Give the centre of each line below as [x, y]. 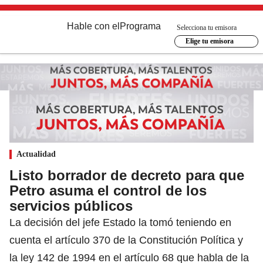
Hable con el [93, 26]
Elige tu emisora [209, 41]
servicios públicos [71, 205]
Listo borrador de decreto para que [127, 175]
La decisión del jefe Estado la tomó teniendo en [120, 222]
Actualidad [36, 154]
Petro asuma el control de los [108, 190]
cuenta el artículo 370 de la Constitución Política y [126, 240]
